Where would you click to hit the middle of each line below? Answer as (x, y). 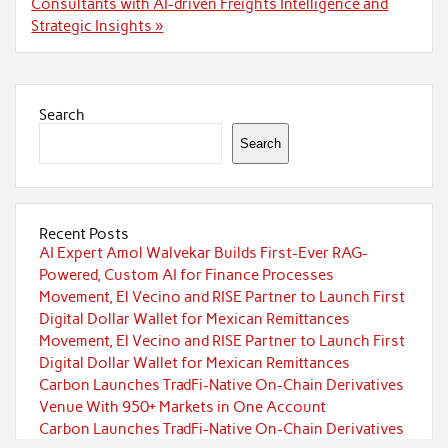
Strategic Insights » (97, 26)
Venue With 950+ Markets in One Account (182, 406)
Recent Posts (83, 233)
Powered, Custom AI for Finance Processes (186, 274)
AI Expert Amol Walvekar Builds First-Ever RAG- (203, 252)
